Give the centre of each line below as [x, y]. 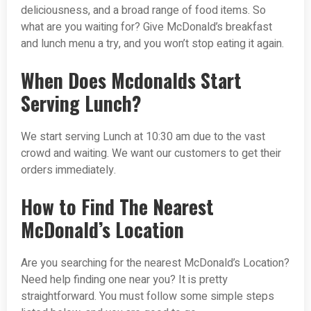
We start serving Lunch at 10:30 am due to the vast [143, 137]
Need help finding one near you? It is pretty [124, 280]
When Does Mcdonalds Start [131, 81]
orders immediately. [68, 170]
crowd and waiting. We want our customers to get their [151, 154]
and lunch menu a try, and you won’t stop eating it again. [152, 44]
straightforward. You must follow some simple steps [148, 297]
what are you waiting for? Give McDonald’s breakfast [146, 27]
